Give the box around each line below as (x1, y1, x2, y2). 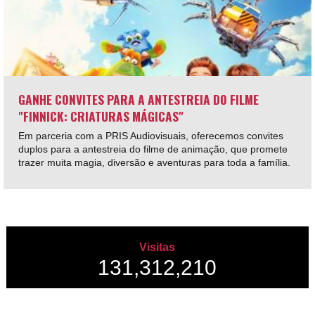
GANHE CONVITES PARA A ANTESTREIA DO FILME (18, 90, 259, 109)
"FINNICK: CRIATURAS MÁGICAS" (18, 107, 184, 126)
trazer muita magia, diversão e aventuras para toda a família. (18, 157, 293, 169)
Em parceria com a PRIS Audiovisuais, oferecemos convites (18, 130, 283, 142)
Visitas (139, 240, 176, 253)
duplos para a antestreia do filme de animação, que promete (18, 143, 288, 155)
